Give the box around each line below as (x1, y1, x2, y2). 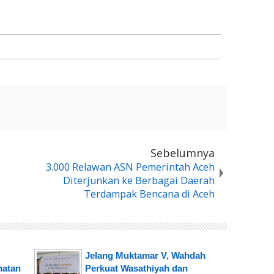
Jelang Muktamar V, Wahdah (84, 250, 206, 261)
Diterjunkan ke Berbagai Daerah (63, 173, 215, 187)
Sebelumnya (150, 145, 215, 160)
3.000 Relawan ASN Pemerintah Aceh (46, 160, 215, 174)
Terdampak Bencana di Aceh (84, 187, 215, 201)
